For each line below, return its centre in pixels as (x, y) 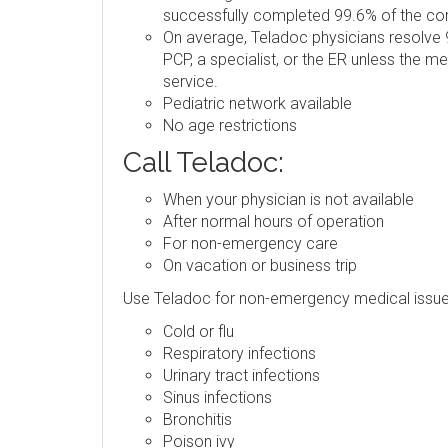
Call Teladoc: (203, 162)
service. (190, 81)
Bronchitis (197, 419)
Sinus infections (217, 397)
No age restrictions (230, 125)
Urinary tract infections (241, 375)
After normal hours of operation (273, 221)
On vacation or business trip (260, 265)
